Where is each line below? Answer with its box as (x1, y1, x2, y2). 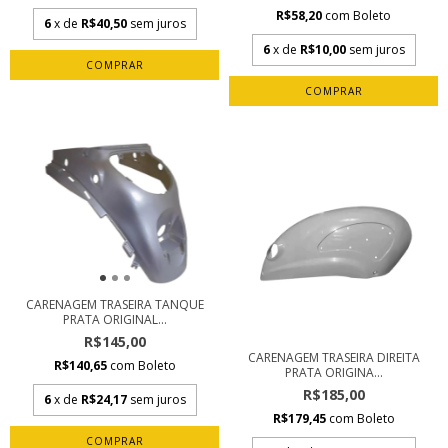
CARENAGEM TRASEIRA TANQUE (25, 296, 204, 314)
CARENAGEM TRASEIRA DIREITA (247, 348, 420, 366)
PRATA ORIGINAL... (62, 311, 167, 329)
